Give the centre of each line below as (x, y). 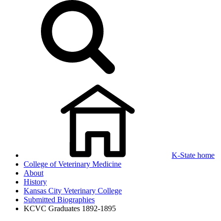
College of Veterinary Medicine (73, 164)
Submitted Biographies (59, 200)
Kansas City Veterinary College (73, 191)
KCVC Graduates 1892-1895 (70, 208)
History (35, 182)
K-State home (193, 155)
